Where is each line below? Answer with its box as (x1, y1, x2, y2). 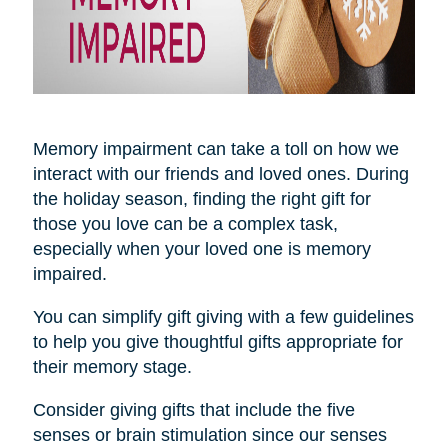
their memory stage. (32, 356, 192, 377)
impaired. (32, 263, 112, 284)
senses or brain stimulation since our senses (32, 424, 387, 445)
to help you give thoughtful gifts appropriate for (32, 331, 403, 352)
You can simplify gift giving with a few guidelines (32, 306, 414, 327)
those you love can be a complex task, (32, 213, 338, 234)
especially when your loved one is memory (32, 238, 371, 259)
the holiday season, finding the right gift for (32, 188, 371, 209)
